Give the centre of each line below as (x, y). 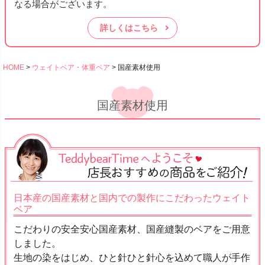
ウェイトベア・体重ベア (71, 67)
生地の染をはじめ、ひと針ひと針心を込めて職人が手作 (132, 258)
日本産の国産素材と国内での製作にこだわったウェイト (132, 198)
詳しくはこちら (129, 28)
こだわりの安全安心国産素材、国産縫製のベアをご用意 (132, 230)
